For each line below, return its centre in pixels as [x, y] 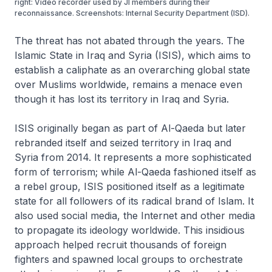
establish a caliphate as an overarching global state [132, 70]
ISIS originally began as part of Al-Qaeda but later [130, 128]
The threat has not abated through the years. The [130, 40]
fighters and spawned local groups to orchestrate [129, 259]
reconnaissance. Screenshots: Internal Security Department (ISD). [132, 13]
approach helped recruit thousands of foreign [121, 244]
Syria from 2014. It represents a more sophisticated [133, 157]
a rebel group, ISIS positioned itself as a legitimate [130, 186]
